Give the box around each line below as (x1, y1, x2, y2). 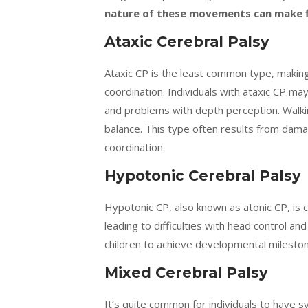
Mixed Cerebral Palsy (104, 264, 268, 281)
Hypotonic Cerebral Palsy (104, 167, 301, 184)
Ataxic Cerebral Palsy (104, 33, 269, 50)
